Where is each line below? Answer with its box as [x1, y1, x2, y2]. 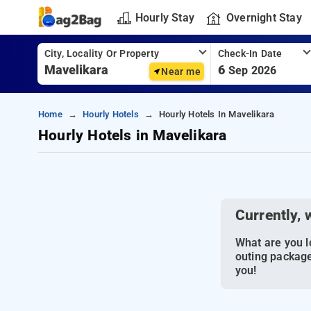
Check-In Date [217, 48, 283, 60]
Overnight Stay [226, 10, 302, 24]
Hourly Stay [135, 10, 194, 24]
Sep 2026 [228, 64, 277, 77]
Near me [161, 66, 201, 77]
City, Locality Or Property [44, 48, 159, 60]
